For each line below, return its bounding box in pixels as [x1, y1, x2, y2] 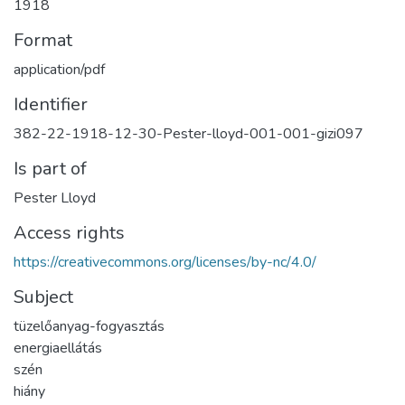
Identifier [14, 92, 88, 117]
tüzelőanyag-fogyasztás [14, 316, 165, 336]
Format [14, 28, 72, 52]
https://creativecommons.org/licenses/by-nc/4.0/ [14, 252, 316, 272]
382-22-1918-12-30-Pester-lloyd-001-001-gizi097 [14, 124, 363, 144]
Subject [14, 285, 73, 309]
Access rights [14, 221, 125, 245]
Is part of [14, 156, 87, 181]
